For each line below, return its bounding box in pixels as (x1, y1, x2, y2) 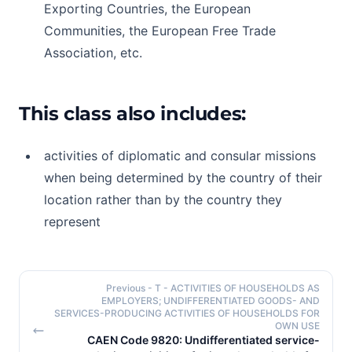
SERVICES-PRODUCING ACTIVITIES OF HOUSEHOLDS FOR (54, 307, 320, 319)
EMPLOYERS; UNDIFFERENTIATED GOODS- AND (101, 295, 320, 306)
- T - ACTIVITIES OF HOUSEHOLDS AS (148, 282, 320, 294)
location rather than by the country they (44, 192, 282, 207)
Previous (106, 282, 148, 294)
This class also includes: (19, 102, 246, 125)
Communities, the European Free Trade (44, 23, 276, 38)
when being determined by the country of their (44, 170, 322, 185)
